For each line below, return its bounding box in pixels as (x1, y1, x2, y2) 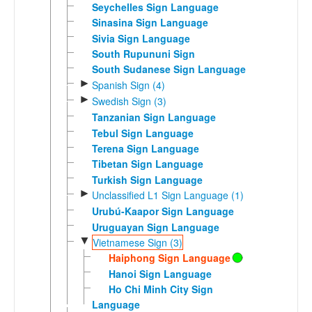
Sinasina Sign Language (91, 15, 208, 30)
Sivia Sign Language (91, 31, 190, 45)
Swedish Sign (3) (91, 94, 166, 109)
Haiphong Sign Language (108, 251, 231, 265)
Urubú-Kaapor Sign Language (91, 204, 234, 219)
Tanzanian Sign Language (91, 110, 216, 125)
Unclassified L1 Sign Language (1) (91, 188, 244, 202)
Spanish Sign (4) (91, 77, 165, 92)
